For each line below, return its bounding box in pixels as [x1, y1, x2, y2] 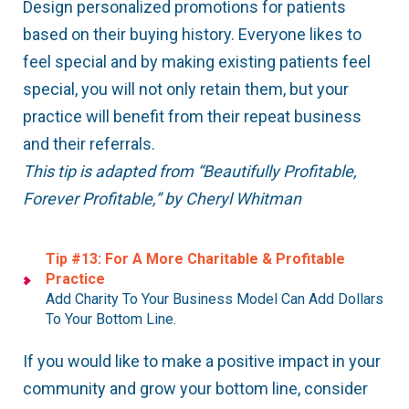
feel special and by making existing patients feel [23, 52, 371, 72]
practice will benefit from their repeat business [23, 107, 362, 127]
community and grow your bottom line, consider [23, 379, 368, 399]
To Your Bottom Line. [46, 310, 176, 329]
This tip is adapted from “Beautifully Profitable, [23, 162, 357, 182]
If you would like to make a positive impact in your [23, 351, 381, 372]
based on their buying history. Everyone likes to [23, 25, 362, 45]
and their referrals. [23, 134, 155, 154]
